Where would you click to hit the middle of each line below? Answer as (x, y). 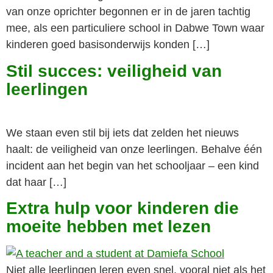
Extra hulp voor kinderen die (122, 208)
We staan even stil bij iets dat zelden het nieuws (122, 133)
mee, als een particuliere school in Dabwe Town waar (135, 28)
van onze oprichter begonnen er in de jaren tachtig (128, 12)
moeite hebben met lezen (108, 227)
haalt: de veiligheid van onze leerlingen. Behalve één (134, 149)
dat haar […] (36, 182)
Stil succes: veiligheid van (114, 71)
